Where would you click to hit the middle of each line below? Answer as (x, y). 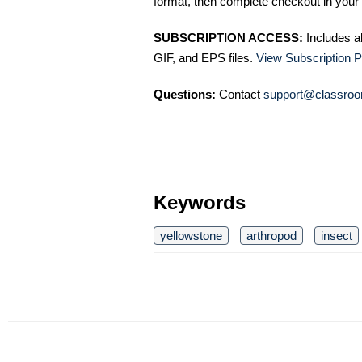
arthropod (271, 235)
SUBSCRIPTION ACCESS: (228, 37)
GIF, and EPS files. (205, 57)
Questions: (185, 94)
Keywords (200, 202)
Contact (240, 94)
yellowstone (191, 235)
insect (337, 235)
